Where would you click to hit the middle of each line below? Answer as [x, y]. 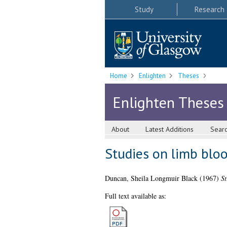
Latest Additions [170, 129]
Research [209, 9]
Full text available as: [135, 196]
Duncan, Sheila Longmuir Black [151, 178]
